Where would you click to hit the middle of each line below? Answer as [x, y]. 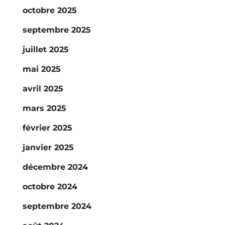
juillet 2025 [45, 49]
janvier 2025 [48, 147]
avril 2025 [43, 89]
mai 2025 [41, 69]
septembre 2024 [57, 206]
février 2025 [47, 128]
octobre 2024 [50, 187]
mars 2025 [44, 108]
